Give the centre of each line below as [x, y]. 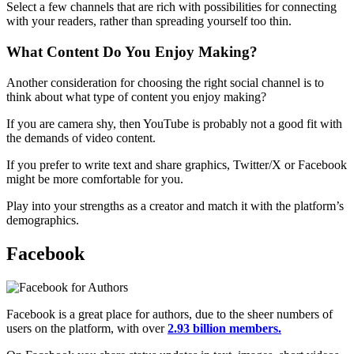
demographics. [43, 220]
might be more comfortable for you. [95, 179]
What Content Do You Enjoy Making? [132, 52]
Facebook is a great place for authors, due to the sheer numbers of [169, 314]
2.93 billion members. [224, 328]
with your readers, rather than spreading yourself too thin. [149, 21]
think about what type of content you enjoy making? [136, 96]
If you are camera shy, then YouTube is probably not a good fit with [174, 123]
